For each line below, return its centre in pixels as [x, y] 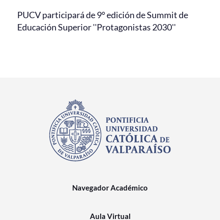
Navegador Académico [110, 188]
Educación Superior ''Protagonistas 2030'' [96, 27]
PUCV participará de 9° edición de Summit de [103, 15]
